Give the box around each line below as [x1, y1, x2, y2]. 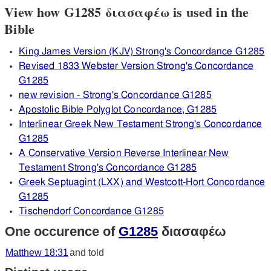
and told [70, 247, 104, 258]
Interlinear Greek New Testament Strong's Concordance [19, 119, 263, 129]
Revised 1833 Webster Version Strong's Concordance [19, 61, 254, 71]
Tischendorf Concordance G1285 [19, 206, 164, 217]
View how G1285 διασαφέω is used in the [4, 2, 249, 22]
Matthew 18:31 [5, 247, 68, 258]
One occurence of [5, 223, 119, 239]
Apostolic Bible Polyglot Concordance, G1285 [19, 105, 217, 115]
